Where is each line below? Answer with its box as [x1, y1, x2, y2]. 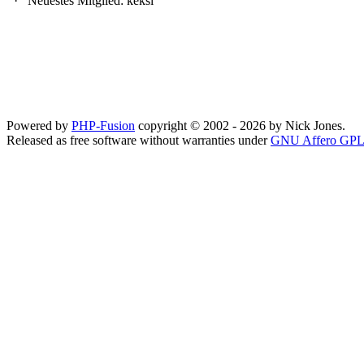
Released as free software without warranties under [6, 133, 271, 147]
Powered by [6, 119, 71, 132]
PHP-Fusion [71, 119, 135, 132]
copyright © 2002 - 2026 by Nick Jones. [135, 119, 345, 132]
